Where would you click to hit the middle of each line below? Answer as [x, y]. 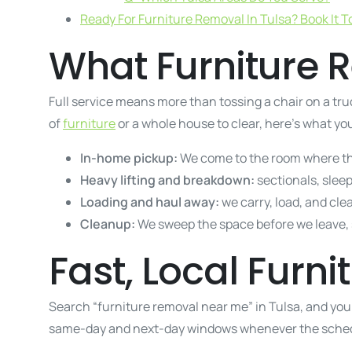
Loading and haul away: [151, 202]
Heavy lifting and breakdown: [169, 180]
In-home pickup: [130, 158]
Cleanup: [109, 224]
